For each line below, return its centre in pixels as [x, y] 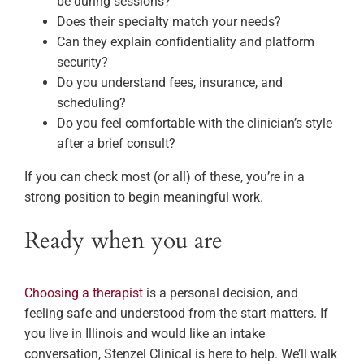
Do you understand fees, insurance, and [170, 83]
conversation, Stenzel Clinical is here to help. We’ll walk [181, 354]
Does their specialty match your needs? [169, 22]
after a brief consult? [116, 144]
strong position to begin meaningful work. [144, 197]
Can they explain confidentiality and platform [186, 42]
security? [82, 63]
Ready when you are [123, 241]
